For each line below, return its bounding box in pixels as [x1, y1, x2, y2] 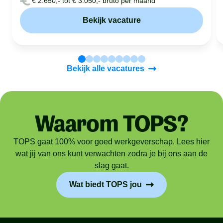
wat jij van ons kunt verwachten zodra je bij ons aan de [15, 149, 208, 158]
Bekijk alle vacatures [67, 64, 144, 73]
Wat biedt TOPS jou [69, 180, 142, 189]
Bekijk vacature [82, 16, 141, 24]
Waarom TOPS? [34, 110, 189, 137]
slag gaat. [94, 161, 129, 170]
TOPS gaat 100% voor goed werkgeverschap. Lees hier [13, 137, 210, 146]
